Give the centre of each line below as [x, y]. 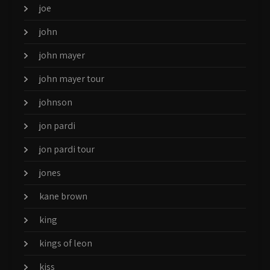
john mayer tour [72, 78]
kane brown [63, 196]
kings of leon [66, 243]
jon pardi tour [67, 149]
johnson [56, 102]
